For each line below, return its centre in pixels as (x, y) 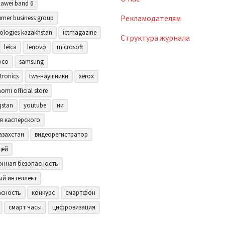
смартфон (81, 193)
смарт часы (25, 207)
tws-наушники (49, 76)
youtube (35, 105)
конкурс (43, 193)
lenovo (37, 47)
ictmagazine (80, 32)
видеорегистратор (62, 134)
